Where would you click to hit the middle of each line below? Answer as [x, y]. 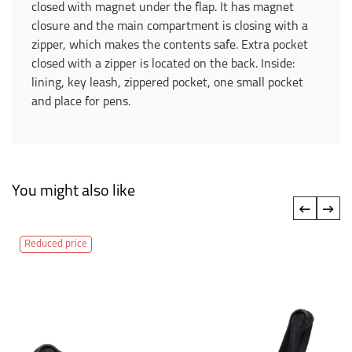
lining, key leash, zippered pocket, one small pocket [167, 83]
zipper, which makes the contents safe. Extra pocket [170, 46]
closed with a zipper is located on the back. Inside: [163, 64]
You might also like [73, 192]
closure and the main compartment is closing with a [170, 27]
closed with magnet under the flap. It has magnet [163, 8]
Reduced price [56, 244]
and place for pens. [81, 102]
